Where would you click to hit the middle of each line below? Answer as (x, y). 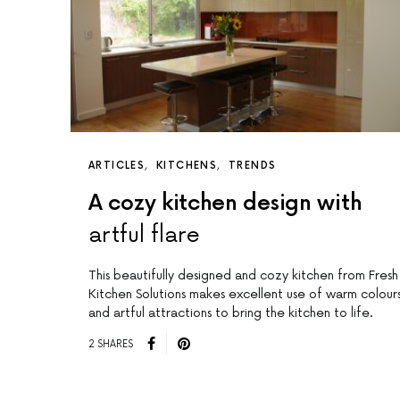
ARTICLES (117, 166)
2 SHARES (111, 344)
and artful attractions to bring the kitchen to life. (231, 313)
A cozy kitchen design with (225, 204)
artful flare (144, 236)
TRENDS (253, 166)
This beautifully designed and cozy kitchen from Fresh (243, 276)
